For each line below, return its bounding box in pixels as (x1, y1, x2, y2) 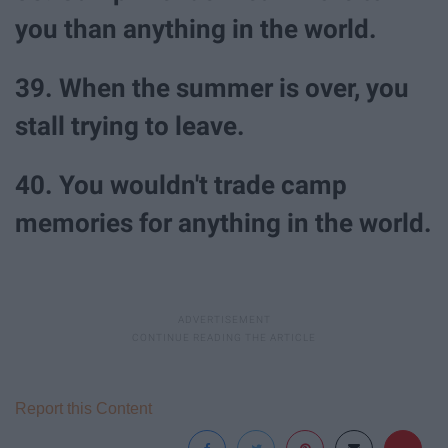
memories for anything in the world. (15, 208, 432, 239)
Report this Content (15, 400, 152, 418)
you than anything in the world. (15, 13, 377, 44)
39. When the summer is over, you (15, 73, 409, 103)
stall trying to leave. (15, 111, 245, 141)
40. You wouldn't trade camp (15, 170, 347, 201)
